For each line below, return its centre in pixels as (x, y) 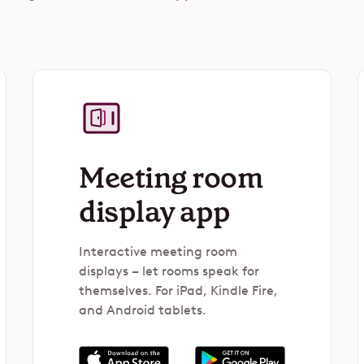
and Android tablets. (143, 310)
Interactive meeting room (158, 251)
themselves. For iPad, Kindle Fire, (178, 290)
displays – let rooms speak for (169, 271)
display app (155, 212)
